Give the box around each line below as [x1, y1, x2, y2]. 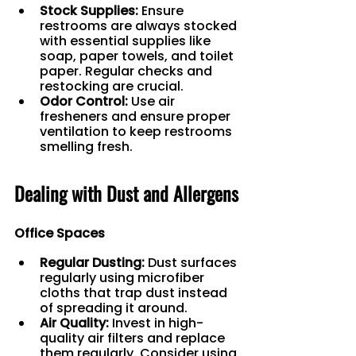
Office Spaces [14, 223, 105, 242]
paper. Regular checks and [40, 61, 215, 80]
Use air [128, 91, 178, 110]
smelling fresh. [40, 137, 133, 156]
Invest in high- [109, 313, 203, 332]
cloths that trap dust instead [40, 283, 230, 302]
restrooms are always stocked [40, 16, 240, 35]
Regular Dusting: [40, 253, 145, 272]
